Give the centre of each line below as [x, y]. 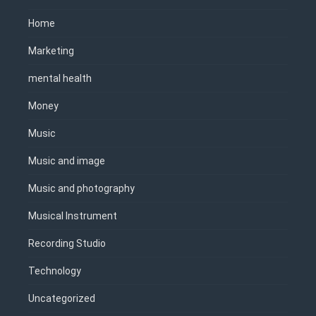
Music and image [67, 160]
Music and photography [81, 188]
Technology [55, 271]
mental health [60, 78]
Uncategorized [62, 298]
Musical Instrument [73, 215]
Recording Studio [67, 243]
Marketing [51, 50]
